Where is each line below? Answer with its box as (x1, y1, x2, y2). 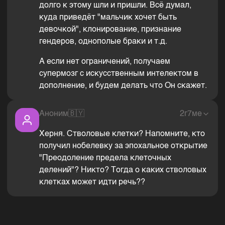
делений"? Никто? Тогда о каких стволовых (39, 166, 206, 175)
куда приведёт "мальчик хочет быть (39, 14, 177, 22)
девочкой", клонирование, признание (39, 26, 181, 34)
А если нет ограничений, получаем (39, 58, 170, 66)
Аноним (39, 110, 68, 119)
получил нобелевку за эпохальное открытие (39, 142, 207, 151)
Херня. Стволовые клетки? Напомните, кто (39, 130, 205, 139)
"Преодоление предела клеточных (39, 154, 171, 163)
